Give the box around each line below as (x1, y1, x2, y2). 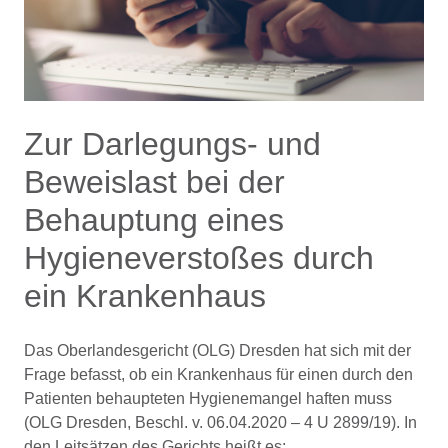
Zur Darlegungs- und (24, 126, 321, 162)
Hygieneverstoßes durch (24, 240, 374, 276)
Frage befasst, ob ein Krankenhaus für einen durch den (24, 366, 413, 383)
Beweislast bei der (24, 164, 285, 200)
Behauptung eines (24, 202, 284, 238)
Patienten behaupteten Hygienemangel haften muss (24, 390, 392, 407)
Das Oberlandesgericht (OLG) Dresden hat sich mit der (24, 342, 411, 359)
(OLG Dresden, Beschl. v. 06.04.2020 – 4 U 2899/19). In (24, 414, 417, 431)
